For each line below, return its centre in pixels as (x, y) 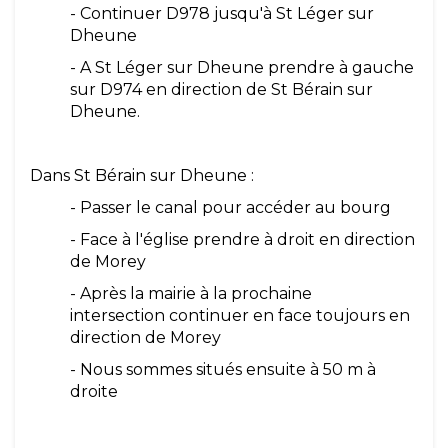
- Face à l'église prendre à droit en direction (242, 239)
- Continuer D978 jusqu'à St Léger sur (222, 13)
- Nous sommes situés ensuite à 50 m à (223, 369)
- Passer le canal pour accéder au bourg (230, 207)
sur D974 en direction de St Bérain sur (221, 89)
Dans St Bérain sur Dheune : (142, 175)
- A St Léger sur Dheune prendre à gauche (242, 67)
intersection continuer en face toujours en (240, 315)
